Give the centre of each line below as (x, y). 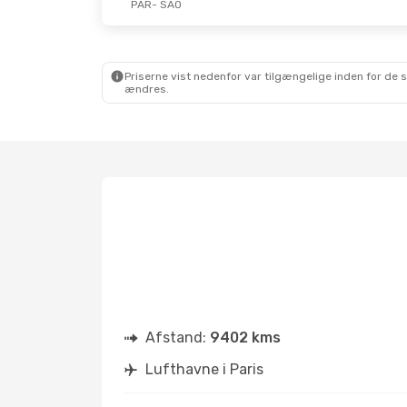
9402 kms (245, 338)
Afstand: (178, 338)
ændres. (147, 89)
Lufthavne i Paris (204, 369)
